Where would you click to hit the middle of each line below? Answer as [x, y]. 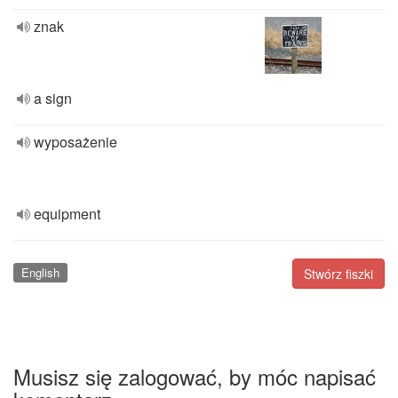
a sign [53, 98]
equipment [67, 214]
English [40, 272]
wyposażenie [76, 142]
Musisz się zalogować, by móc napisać [195, 376]
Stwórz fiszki [338, 274]
